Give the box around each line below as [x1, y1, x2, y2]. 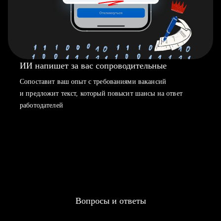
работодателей [20, 102, 63, 109]
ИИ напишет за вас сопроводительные [20, 61, 167, 71]
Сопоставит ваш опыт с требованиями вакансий [20, 78, 167, 85]
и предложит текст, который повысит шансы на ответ [20, 90, 183, 97]
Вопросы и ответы [75, 196, 146, 206]
